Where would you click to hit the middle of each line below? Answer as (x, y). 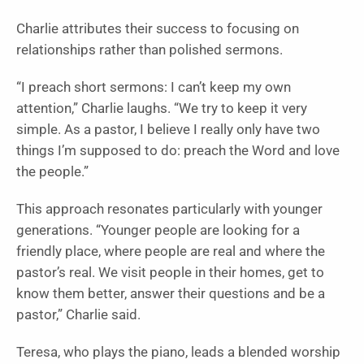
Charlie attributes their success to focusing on (158, 28)
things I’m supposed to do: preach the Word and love (178, 150)
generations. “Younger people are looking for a (158, 230)
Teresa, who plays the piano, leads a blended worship (178, 352)
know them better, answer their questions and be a (171, 293)
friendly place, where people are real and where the (171, 251)
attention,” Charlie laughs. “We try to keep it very (162, 108)
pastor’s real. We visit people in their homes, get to (170, 272)
